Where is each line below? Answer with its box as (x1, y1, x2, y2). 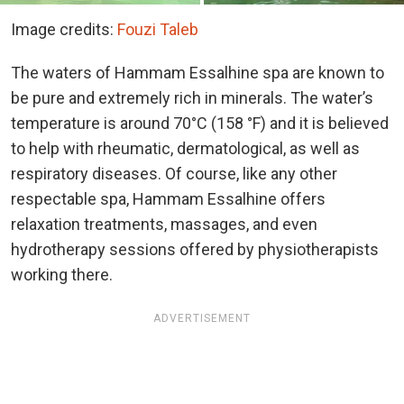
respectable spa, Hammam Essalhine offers (11, 188, 326, 208)
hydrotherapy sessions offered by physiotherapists (11, 239, 379, 259)
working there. (11, 264, 113, 284)
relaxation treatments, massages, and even (11, 214, 317, 234)
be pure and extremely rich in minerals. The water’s (11, 87, 373, 107)
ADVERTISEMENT (153, 311, 251, 325)
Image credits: (11, 19, 117, 39)
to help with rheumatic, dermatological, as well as (11, 138, 360, 158)
